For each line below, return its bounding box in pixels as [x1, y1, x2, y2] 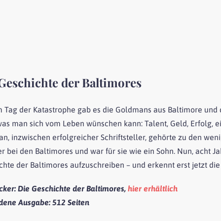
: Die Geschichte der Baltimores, [14, 184, 128, 193]
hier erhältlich [128, 184, 178, 193]
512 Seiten [52, 197, 90, 207]
